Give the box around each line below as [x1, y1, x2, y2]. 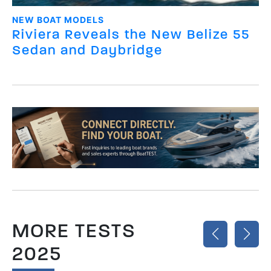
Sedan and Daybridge [12, 41, 163, 58]
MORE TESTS [12, 218, 136, 243]
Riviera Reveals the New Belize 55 [12, 25, 250, 42]
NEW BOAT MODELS [12, 14, 104, 25]
